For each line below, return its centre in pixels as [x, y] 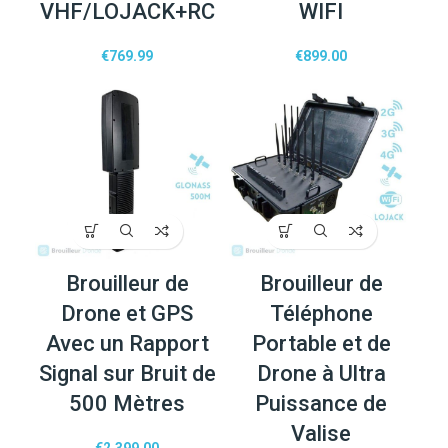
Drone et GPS [127, 313]
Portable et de [321, 343]
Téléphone [321, 313]
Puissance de [321, 403]
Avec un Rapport [127, 343]
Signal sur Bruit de [127, 373]
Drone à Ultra [321, 373]
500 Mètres [127, 403]
